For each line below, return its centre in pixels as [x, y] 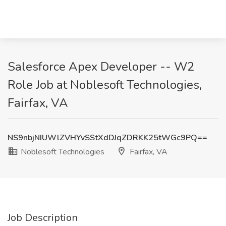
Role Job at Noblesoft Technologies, [105, 85]
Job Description [43, 218]
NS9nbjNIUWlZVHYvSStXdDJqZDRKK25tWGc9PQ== [107, 138]
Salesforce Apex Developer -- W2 [101, 67]
